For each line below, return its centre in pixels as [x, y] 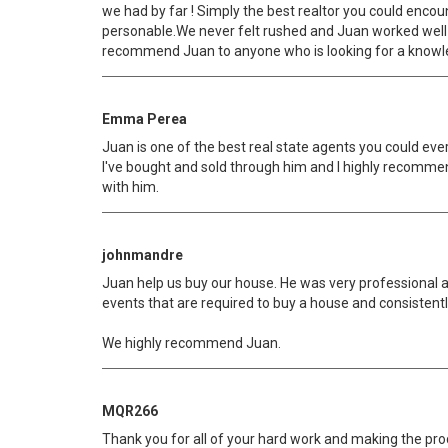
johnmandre [142, 255]
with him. [130, 187]
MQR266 [130, 411]
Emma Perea [144, 119]
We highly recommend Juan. [191, 343]
